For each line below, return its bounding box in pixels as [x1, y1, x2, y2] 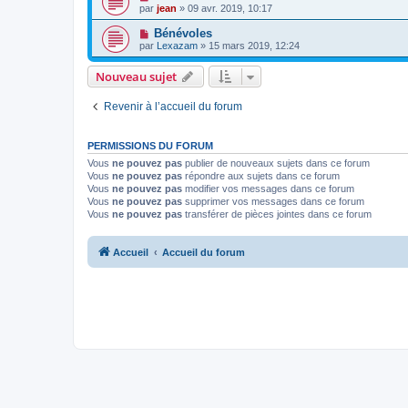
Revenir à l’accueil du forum [104, 100, 242, 113]
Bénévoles [153, 26, 212, 40]
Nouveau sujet [96, 68, 177, 85]
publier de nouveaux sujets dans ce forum [182, 158, 370, 168]
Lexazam [157, 40, 198, 51]
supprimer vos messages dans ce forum [182, 196, 364, 207]
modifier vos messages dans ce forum [182, 183, 354, 194]
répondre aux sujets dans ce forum [182, 170, 340, 181]
